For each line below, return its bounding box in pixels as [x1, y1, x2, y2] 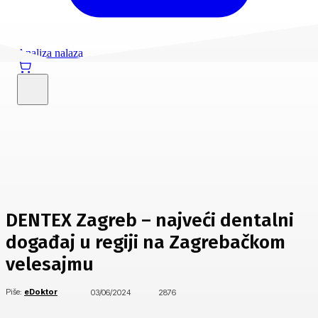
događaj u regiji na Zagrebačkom [6, 231, 285, 254]
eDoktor [24, 287, 57, 297]
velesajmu [6, 253, 94, 276]
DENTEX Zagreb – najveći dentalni [6, 209, 294, 232]
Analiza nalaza [17, 47, 83, 59]
